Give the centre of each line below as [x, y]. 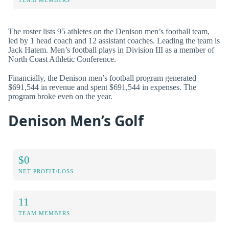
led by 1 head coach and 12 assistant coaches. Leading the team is [114, 40]
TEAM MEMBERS [44, 213]
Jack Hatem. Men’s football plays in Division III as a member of [111, 50]
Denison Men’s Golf [76, 120]
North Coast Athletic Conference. [62, 59]
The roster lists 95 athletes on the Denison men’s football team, [109, 31]
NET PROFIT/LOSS [46, 171]
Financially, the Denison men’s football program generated [102, 78]
